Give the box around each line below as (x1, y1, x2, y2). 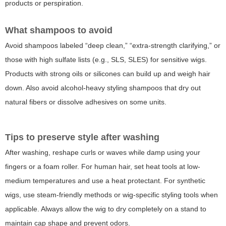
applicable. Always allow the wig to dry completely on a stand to (5, 205, 206, 213)
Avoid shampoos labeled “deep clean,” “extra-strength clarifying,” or (5, 41, 220, 50)
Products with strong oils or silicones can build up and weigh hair (5, 70, 210, 78)
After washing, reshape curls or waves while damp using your (5, 148, 200, 157)
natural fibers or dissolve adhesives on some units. (5, 98, 166, 106)
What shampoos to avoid (5, 25, 112, 36)
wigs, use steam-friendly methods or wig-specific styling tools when (5, 191, 218, 199)
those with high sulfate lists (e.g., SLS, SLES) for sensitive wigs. (5, 55, 207, 64)
